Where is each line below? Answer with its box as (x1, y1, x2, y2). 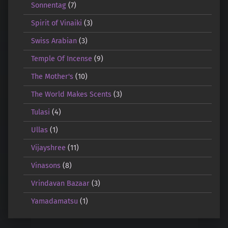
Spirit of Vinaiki (31, 18, 82, 28)
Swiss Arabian (31, 36, 77, 46)
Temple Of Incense (31, 54, 92, 64)
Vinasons (31, 161, 61, 170)
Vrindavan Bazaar (31, 179, 90, 188)
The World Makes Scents (31, 90, 111, 99)
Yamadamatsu (31, 196, 78, 206)
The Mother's (31, 72, 73, 81)
